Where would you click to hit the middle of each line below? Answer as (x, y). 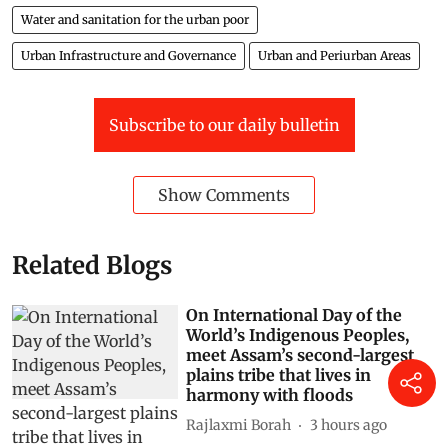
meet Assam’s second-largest (300, 355)
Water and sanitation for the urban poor (135, 20)
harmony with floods (270, 395)
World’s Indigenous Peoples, (298, 335)
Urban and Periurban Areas (334, 56)
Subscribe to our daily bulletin (224, 125)
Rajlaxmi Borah (239, 424)
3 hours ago (349, 424)
